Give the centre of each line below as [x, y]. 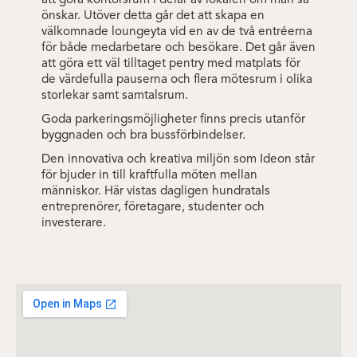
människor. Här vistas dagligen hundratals [156, 191]
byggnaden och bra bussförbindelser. [143, 135]
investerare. [74, 223]
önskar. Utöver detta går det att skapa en [153, 16]
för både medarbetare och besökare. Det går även [178, 48]
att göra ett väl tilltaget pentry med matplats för [171, 64]
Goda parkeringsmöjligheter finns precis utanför [173, 120]
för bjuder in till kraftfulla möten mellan [149, 175]
